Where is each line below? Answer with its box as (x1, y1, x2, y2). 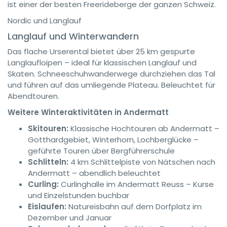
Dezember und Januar (28, 212, 111, 223)
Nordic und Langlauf (8, 15, 82, 26)
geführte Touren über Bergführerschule (28, 145, 175, 156)
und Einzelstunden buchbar (28, 190, 129, 201)
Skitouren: (28, 123, 68, 134)
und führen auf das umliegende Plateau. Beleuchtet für (8, 80, 215, 90)
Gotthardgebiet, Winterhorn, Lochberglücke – (28, 134, 199, 145)
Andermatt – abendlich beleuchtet (28, 168, 161, 178)
